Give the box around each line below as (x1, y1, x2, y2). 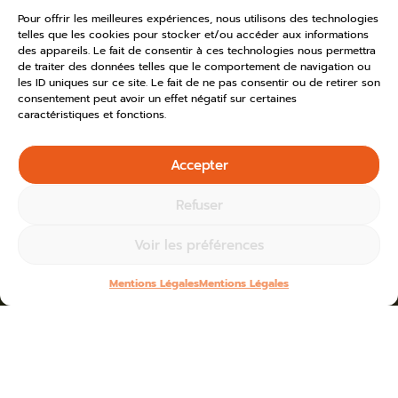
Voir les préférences (134, 235, 264, 255)
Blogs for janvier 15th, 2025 (213, 367, 379, 386)
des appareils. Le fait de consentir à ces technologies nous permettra (18, 43, 376, 59)
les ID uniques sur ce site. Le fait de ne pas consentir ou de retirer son (18, 75, 380, 91)
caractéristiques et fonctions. (18, 107, 166, 123)
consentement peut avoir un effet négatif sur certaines (18, 91, 297, 107)
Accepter (170, 155, 228, 175)
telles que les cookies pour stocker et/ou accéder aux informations (18, 27, 369, 43)
